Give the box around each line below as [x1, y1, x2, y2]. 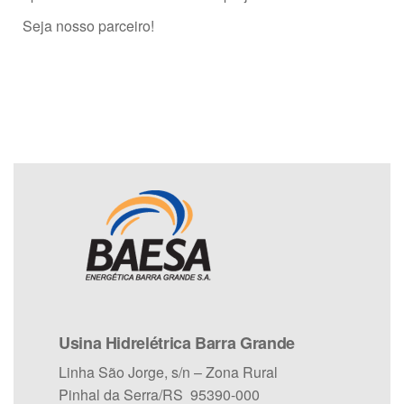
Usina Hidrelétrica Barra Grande [59, 331, 295, 355]
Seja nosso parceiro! [23, 15, 154, 37]
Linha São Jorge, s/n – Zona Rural [59, 362, 278, 383]
